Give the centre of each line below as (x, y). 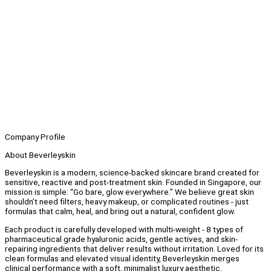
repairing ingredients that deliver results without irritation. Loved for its (134, 249)
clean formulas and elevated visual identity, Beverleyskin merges (122, 259)
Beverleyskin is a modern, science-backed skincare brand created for (132, 173)
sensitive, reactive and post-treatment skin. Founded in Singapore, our (133, 182)
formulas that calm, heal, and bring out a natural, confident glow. (120, 211)
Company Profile (35, 137)
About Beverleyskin (40, 155)
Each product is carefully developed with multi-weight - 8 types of (124, 230)
